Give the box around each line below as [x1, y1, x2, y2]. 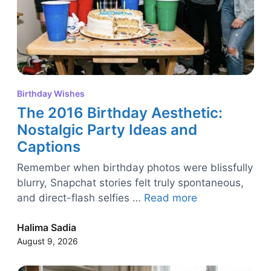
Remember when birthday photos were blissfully [17, 162, 253, 174]
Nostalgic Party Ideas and [17, 121, 197, 139]
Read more [144, 192, 197, 204]
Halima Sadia [17, 221, 76, 234]
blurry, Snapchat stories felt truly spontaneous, [17, 177, 244, 189]
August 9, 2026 [17, 236, 78, 247]
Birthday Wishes [17, 88, 85, 99]
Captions [17, 138, 80, 156]
